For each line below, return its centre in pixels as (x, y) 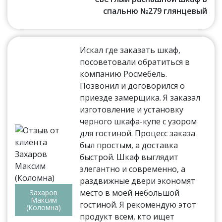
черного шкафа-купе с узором (139, 121)
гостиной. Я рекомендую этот (138, 204)
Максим (44, 200)
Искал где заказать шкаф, (130, 50)
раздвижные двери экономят (138, 181)
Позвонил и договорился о (133, 85)
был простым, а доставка (129, 145)
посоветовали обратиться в (135, 62)
